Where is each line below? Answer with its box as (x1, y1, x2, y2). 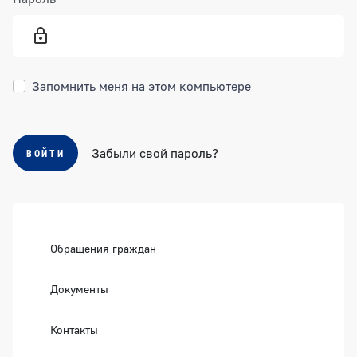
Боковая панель (12, 202, 151, 226)
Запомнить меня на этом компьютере (32, 77, 251, 94)
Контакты (50, 322, 98, 336)
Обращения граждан (50, 241, 156, 255)
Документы (50, 281, 108, 296)
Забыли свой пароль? (92, 144, 219, 161)
